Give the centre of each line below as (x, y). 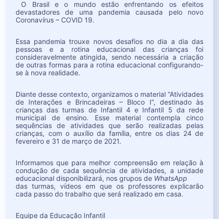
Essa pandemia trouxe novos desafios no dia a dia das (109, 41)
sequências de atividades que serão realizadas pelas (109, 125)
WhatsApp (171, 178)
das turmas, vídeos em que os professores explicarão (109, 186)
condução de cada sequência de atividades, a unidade (109, 170)
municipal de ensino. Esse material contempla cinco (109, 117)
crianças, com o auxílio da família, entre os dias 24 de (109, 133)
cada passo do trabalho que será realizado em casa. (100, 194)
